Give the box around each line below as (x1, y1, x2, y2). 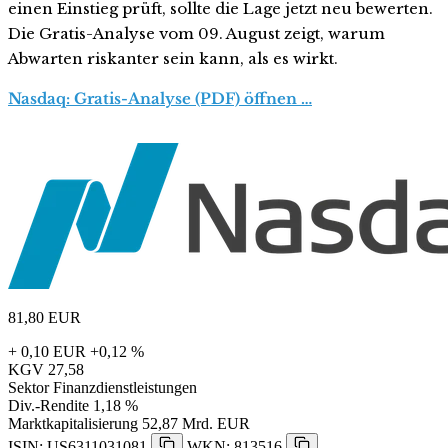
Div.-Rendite (8, 397, 89, 415)
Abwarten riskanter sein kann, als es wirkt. (8, 49, 338, 69)
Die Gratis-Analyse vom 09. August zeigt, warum (8, 24, 385, 44)
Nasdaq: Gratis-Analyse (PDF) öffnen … (8, 89, 312, 109)
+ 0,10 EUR (8, 343, 86, 361)
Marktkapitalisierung (8, 415, 138, 433)
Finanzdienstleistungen (53, 379, 197, 397)
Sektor (8, 379, 49, 397)
